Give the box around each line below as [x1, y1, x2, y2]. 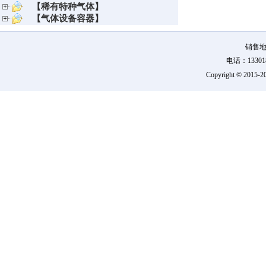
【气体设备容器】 [32, 14, 103, 23]
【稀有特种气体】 [32, 2, 103, 11]
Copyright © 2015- [205, 71, 260, 79]
